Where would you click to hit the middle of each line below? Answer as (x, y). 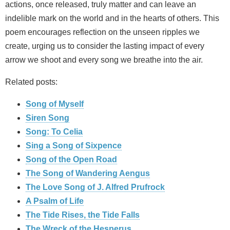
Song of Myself (55, 104)
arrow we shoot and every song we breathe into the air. (104, 60)
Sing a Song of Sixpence (74, 146)
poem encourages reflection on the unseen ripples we (102, 32)
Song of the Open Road (71, 160)
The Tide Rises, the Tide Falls (83, 215)
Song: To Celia (54, 132)
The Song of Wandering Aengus (88, 174)
